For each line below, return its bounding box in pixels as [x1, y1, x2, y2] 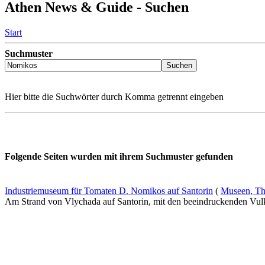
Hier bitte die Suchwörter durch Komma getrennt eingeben [5, 92, 224, 102]
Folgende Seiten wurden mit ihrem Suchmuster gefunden [5, 151, 233, 162]
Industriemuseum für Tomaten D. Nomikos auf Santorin [5, 185, 213, 196]
